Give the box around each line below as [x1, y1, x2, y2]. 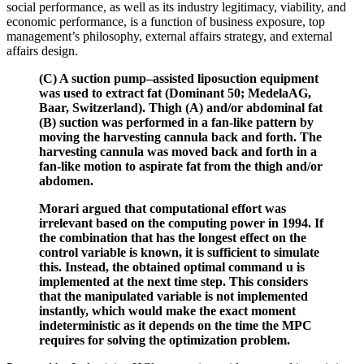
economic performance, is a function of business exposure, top [6, 15, 325, 29]
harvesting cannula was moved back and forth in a [39, 145, 317, 159]
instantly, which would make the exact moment [39, 304, 296, 318]
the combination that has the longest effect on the [39, 231, 306, 245]
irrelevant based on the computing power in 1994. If [39, 216, 323, 231]
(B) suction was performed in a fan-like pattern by [39, 115, 314, 130]
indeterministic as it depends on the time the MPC [39, 318, 312, 333]
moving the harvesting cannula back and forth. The [39, 130, 322, 145]
